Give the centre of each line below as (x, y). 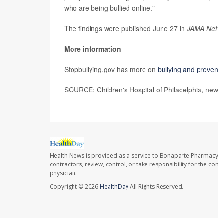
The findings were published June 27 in (126, 28)
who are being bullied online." (109, 8)
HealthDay (114, 186)
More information (93, 49)
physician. (63, 173)
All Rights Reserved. (156, 186)
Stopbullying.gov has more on (111, 69)
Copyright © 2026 (75, 186)
